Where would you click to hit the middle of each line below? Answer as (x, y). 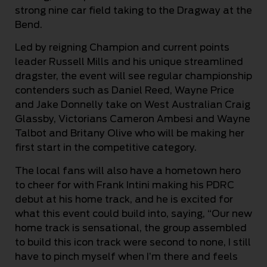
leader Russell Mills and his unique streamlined (129, 62)
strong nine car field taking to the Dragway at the (133, 10)
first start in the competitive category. (106, 148)
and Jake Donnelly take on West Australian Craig (133, 105)
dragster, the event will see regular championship (133, 76)
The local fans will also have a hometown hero (128, 170)
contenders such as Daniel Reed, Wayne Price (125, 91)
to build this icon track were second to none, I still (133, 242)
